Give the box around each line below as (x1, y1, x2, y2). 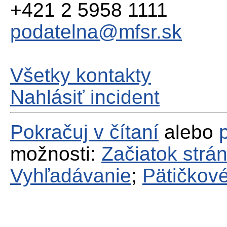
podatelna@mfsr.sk (10, 20, 182, 43)
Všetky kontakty (10, 64, 151, 86)
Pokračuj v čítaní (10, 121, 159, 143)
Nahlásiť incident (10, 86, 160, 108)
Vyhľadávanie (10, 164, 131, 186)
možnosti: (10, 142, 101, 165)
